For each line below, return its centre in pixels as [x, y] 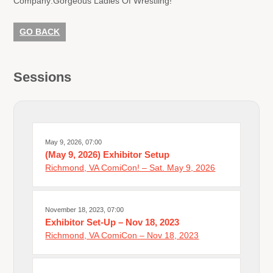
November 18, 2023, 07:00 [85, 209]
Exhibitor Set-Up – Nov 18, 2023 [112, 222]
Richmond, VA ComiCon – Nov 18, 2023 [122, 235]
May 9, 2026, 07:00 [74, 142]
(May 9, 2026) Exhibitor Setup [108, 154]
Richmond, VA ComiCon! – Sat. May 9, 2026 [130, 167]
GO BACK [40, 31]
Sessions [43, 77]
